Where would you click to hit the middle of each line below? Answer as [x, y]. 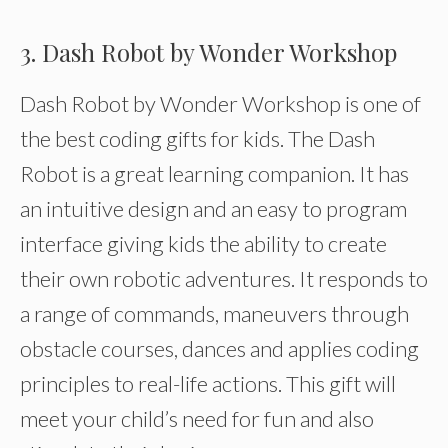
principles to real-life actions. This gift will [208, 383]
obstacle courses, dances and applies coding [219, 348]
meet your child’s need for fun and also [197, 418]
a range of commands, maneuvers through [214, 313]
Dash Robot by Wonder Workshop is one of [220, 103]
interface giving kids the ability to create [203, 243]
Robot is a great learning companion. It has [214, 173]
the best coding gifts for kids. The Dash [197, 138]
